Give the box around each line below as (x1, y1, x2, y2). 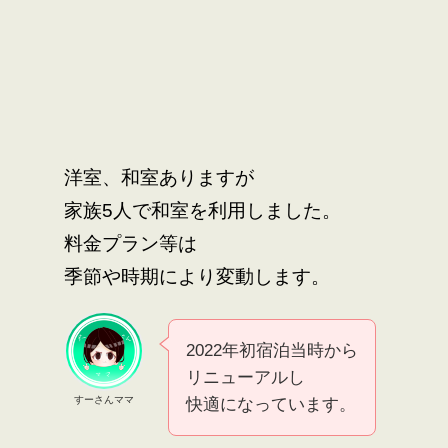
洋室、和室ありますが (64, 166, 254, 188)
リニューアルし (186, 368, 305, 388)
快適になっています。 (186, 395, 356, 415)
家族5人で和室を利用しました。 (64, 199, 341, 221)
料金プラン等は (64, 232, 197, 254)
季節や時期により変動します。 (64, 265, 330, 287)
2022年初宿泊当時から (186, 341, 358, 361)
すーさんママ (74, 394, 134, 406)
